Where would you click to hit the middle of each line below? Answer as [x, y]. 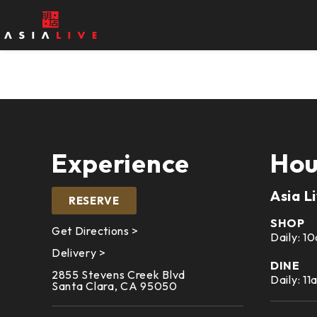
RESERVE [94, 200]
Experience [120, 163]
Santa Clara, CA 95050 [114, 286]
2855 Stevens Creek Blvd [119, 274]
